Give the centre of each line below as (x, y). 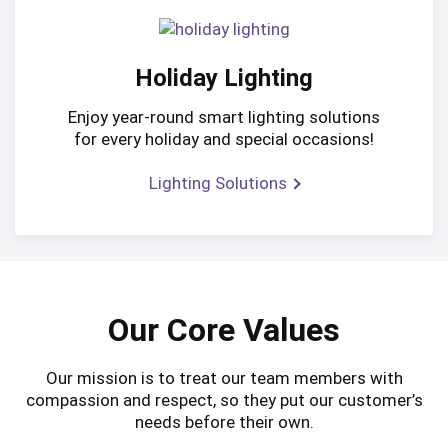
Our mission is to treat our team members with (224, 378)
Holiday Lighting (224, 78)
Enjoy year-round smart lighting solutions (224, 116)
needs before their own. (224, 422)
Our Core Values (224, 330)
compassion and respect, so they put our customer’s (224, 400)
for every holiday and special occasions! (224, 138)
